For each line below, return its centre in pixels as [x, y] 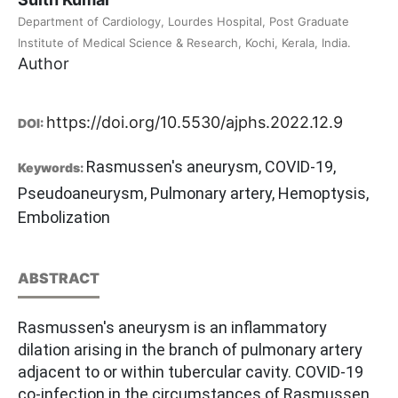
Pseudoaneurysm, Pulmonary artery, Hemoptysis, [193, 194]
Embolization [64, 218]
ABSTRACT [59, 279]
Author [44, 64]
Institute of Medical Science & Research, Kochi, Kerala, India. [184, 43]
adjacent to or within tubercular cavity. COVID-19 [191, 372]
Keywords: [52, 168]
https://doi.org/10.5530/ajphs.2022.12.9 [195, 123]
